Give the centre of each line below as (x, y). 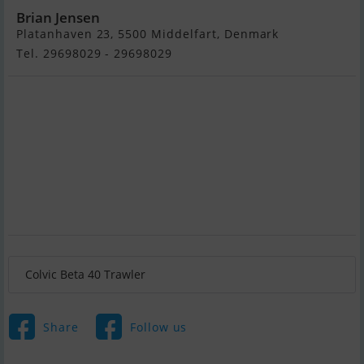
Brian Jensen (58, 18)
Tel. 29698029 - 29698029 (95, 54)
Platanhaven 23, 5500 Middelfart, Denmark (148, 34)
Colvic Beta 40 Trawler (85, 275)
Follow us (158, 327)
